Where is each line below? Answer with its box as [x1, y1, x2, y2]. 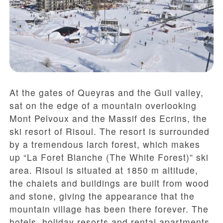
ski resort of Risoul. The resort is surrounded [9, 125, 210, 138]
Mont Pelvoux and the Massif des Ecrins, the [9, 112, 207, 125]
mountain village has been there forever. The [9, 203, 209, 216]
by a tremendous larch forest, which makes [9, 138, 200, 151]
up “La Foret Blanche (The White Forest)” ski [9, 151, 209, 164]
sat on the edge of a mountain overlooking [9, 99, 197, 112]
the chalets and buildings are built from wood [9, 177, 209, 190]
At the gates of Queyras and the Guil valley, [9, 86, 204, 99]
